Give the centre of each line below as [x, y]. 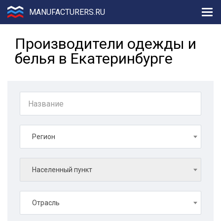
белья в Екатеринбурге [94, 58]
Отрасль [46, 203]
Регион [44, 137]
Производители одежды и [106, 44]
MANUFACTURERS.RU [67, 12]
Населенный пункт [62, 170]
